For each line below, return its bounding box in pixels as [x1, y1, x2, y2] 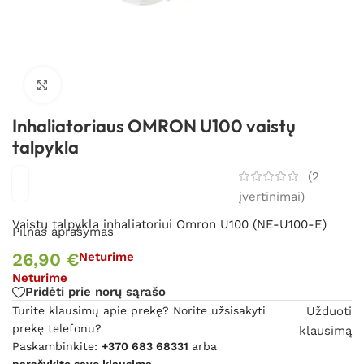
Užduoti [305, 303, 352, 318]
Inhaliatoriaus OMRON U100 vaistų [12, 114, 296, 137]
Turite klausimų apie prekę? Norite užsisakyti [12, 303, 266, 317]
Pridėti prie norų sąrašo [25, 284, 166, 300]
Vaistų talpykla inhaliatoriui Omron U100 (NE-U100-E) [12, 217, 327, 232]
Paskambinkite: [12, 339, 102, 353]
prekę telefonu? [12, 321, 102, 335]
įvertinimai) [238, 189, 305, 205]
